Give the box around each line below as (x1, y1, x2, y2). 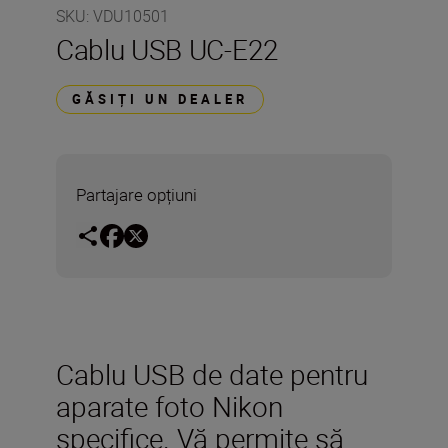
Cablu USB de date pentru (56, 354, 368, 393)
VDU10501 (93, 5, 169, 27)
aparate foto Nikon (56, 386, 283, 425)
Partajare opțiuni (76, 183, 197, 206)
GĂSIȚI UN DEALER (72, 90, 248, 108)
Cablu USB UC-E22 (56, 30, 279, 68)
